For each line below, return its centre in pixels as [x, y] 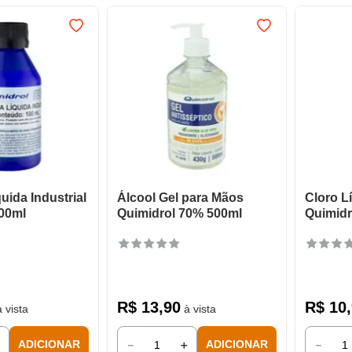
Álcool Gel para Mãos [180, 197]
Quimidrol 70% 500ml [179, 213]
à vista [198, 308]
